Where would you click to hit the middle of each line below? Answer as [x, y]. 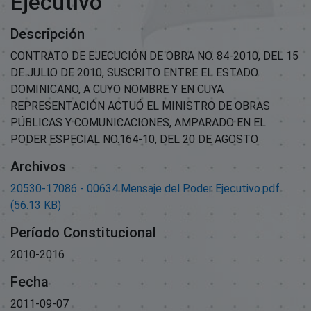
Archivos [38, 166]
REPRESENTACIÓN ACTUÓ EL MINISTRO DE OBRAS [140, 106]
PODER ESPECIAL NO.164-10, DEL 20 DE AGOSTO [134, 139]
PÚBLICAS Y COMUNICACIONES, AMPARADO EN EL [138, 122]
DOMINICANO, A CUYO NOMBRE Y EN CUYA [117, 89]
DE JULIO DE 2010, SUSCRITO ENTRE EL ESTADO [134, 72]
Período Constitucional [83, 232]
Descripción [48, 34]
